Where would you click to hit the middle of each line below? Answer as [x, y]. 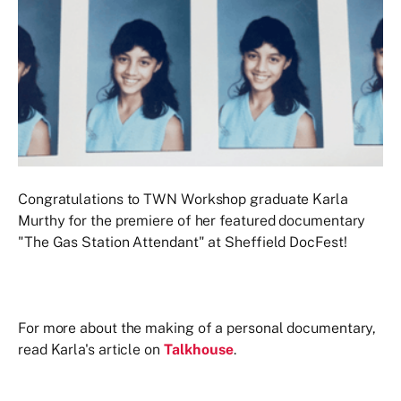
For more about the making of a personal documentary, [197, 328]
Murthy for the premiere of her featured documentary [192, 220]
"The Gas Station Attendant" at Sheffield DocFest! [184, 242]
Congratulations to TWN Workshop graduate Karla [183, 199]
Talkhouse [199, 349]
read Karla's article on [91, 349]
